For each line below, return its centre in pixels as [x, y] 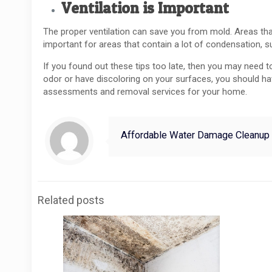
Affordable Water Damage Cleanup [195, 135]
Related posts [71, 200]
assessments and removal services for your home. [145, 92]
